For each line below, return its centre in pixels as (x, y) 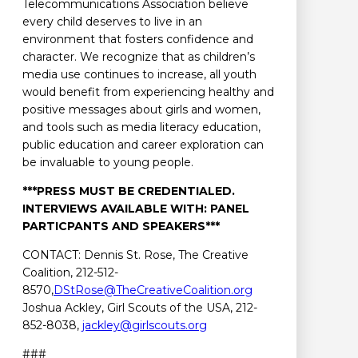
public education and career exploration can (143, 145)
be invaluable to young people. (108, 163)
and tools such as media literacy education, (141, 127)
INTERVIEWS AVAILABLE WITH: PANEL (136, 209)
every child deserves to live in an (112, 22)
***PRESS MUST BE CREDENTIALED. (129, 191)
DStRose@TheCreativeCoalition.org (153, 290)
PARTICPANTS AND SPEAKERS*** (121, 227)
